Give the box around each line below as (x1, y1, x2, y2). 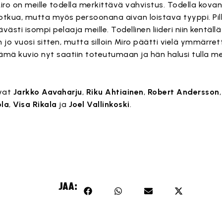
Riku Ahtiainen (86, 87, 144, 97)
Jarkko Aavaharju (13, 87, 82, 97)
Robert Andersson (147, 87, 220, 97)
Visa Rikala (13, 100, 57, 109)
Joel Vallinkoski (68, 100, 130, 109)
